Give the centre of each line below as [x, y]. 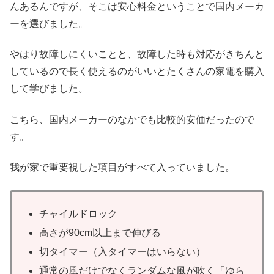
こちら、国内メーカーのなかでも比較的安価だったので [132, 119]
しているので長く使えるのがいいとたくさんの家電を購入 [137, 72]
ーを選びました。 [49, 23]
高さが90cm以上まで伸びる [100, 233]
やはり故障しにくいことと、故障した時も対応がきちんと [137, 54]
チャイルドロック [79, 213]
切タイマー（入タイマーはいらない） [123, 252]
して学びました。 [49, 89]
